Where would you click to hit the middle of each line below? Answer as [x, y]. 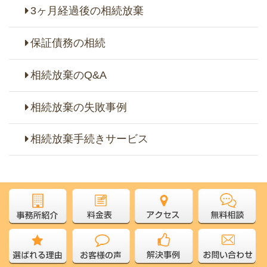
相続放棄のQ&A [68, 75]
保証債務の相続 [68, 43]
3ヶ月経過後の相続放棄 [87, 11]
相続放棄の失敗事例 [78, 107]
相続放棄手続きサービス [89, 139]
